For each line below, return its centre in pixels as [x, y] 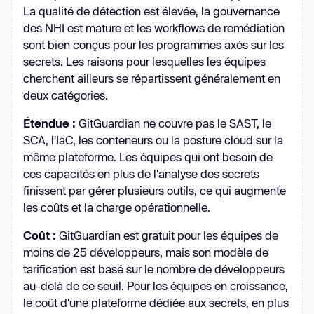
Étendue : [49, 123]
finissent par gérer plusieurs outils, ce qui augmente [155, 190]
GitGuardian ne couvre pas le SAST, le [173, 123]
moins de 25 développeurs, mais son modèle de [146, 252]
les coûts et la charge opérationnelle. [117, 207]
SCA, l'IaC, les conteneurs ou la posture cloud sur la [153, 139]
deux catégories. [66, 95]
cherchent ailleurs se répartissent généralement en [152, 78]
